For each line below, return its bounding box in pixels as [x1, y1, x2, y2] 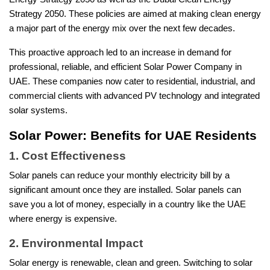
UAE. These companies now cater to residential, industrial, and [9, 77, 255, 87]
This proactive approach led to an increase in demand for [9, 48, 231, 58]
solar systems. [9, 105, 67, 116]
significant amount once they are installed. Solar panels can [9, 185, 241, 195]
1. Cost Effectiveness [9, 149, 126, 163]
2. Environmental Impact [9, 237, 143, 250]
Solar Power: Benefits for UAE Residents [9, 128, 257, 143]
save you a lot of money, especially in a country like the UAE [9, 199, 246, 210]
